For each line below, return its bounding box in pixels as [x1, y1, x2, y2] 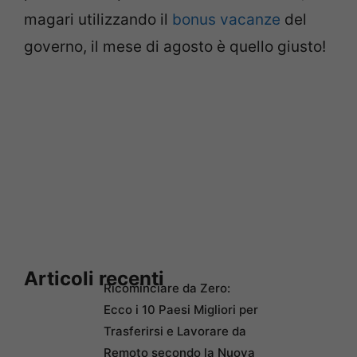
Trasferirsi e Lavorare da [104, 324, 246, 339]
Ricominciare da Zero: [104, 280, 230, 296]
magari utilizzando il [24, 10, 172, 29]
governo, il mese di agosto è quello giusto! [24, 37, 326, 57]
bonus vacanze [172, 10, 280, 29]
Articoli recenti [24, 267, 164, 291]
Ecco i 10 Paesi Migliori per [104, 302, 258, 318]
